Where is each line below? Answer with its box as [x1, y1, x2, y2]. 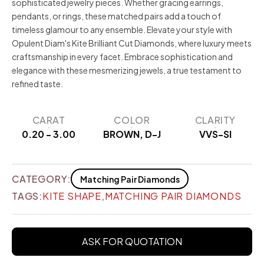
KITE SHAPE [42, 190, 101, 203]
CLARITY [194, 114, 236, 127]
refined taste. [12, 78, 63, 90]
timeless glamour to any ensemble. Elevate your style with [12, 24, 232, 35]
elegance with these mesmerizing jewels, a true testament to [12, 65, 242, 76]
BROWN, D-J [103, 128, 161, 141]
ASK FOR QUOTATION [82, 235, 182, 247]
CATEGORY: [12, 172, 71, 185]
